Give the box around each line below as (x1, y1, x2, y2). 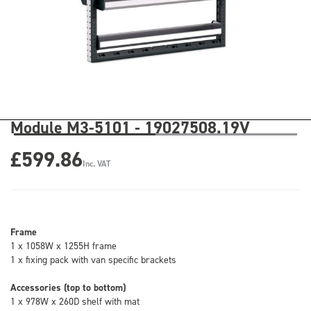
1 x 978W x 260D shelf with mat (10, 295, 140, 307)
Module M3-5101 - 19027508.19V (10, 117, 250, 138)
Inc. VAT (83, 158, 110, 169)
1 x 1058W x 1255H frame (10, 239, 117, 251)
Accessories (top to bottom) (10, 281, 126, 294)
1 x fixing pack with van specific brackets (10, 253, 176, 265)
